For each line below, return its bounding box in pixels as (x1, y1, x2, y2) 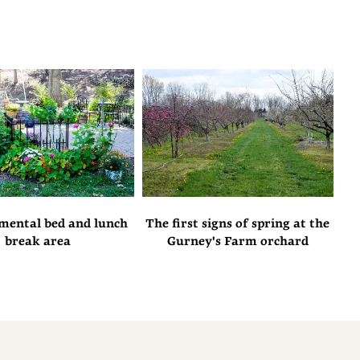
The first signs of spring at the (145, 215, 330, 231)
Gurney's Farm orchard (166, 233, 309, 248)
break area (5, 233, 72, 248)
